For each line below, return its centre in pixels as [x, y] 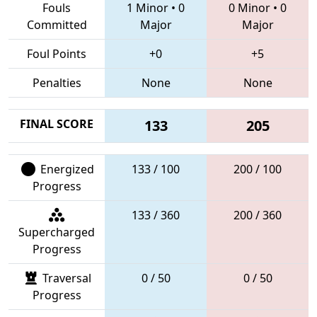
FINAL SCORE [57, 123]
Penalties [57, 82]
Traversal [65, 278]
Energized [65, 169]
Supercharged [57, 232]
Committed [57, 24]
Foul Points [57, 53]
